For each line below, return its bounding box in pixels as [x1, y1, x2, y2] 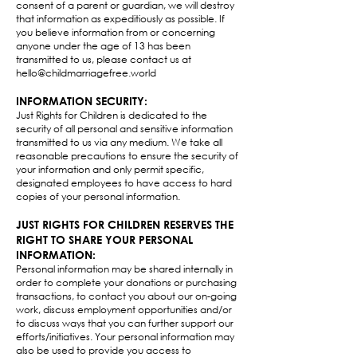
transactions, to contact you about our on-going [16, 289, 237, 303]
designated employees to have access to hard [16, 176, 232, 190]
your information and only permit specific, [16, 163, 204, 176]
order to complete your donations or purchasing [16, 276, 237, 289]
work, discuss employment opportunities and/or [16, 303, 232, 316]
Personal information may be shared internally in [16, 262, 233, 276]
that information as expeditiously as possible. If [16, 12, 225, 25]
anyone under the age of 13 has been [16, 39, 190, 53]
